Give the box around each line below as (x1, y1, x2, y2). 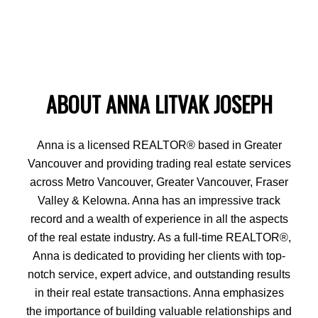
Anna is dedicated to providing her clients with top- (33, 248, 285, 262)
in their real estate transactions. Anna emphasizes (34, 285, 284, 299)
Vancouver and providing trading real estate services (27, 156, 291, 170)
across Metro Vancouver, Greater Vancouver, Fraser (30, 175, 288, 188)
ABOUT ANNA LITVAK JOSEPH (45, 88, 273, 121)
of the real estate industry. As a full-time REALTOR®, (27, 230, 291, 243)
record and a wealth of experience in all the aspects (30, 212, 288, 225)
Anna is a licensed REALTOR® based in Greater (36, 138, 282, 151)
